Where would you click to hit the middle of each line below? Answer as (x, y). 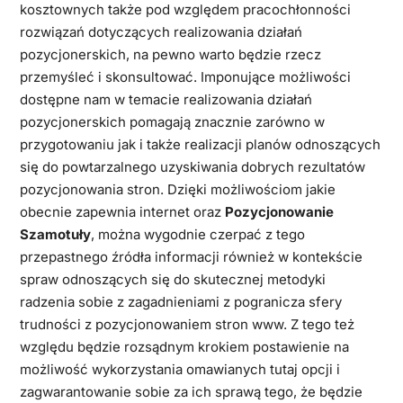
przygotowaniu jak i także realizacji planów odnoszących (200, 144)
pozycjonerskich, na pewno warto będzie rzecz (170, 54)
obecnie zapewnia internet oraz (122, 211)
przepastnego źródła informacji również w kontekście (191, 256)
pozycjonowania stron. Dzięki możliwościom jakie (177, 189)
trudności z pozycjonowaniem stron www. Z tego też (187, 324)
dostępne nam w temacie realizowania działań (166, 99)
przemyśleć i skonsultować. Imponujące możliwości (185, 76)
